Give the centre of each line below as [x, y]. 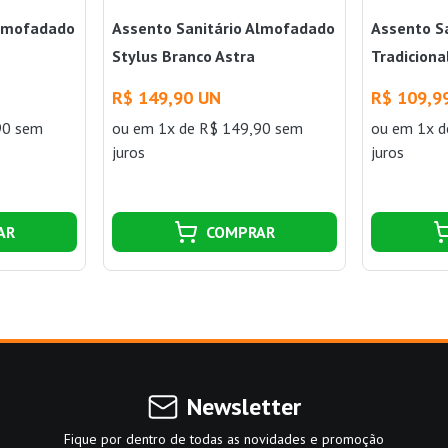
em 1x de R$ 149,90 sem [217, 127]
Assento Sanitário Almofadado [223, 27]
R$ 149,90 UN [166, 97]
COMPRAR [240, 231]
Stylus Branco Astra [183, 55]
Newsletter [244, 406]
